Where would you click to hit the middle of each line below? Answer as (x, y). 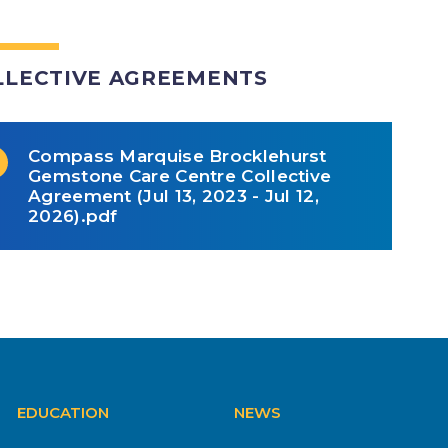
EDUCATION (63, 412)
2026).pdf (73, 215)
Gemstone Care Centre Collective (180, 175)
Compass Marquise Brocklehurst (177, 155)
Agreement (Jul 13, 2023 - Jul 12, (173, 195)
